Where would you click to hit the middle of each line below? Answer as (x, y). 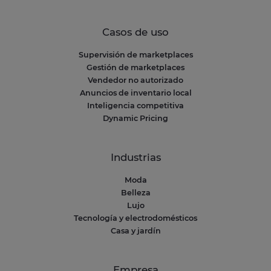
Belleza (135, 192)
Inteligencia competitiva (135, 105)
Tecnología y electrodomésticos (135, 218)
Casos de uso (135, 32)
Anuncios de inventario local (135, 93)
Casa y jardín (135, 230)
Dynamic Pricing (135, 118)
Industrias (135, 157)
